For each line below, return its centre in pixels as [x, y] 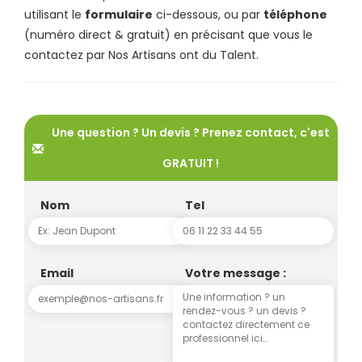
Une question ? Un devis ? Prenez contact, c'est [191, 132]
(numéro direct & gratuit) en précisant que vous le [168, 34]
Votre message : [236, 273]
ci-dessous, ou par [208, 14]
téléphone [295, 14]
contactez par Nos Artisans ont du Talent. [141, 55]
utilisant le [55, 14]
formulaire [119, 14]
